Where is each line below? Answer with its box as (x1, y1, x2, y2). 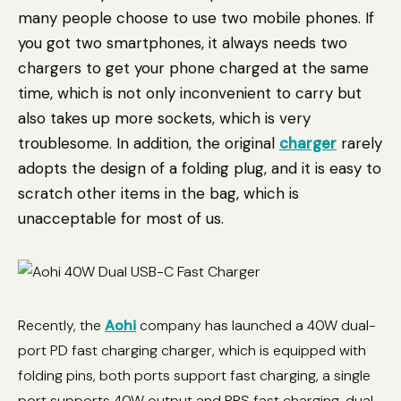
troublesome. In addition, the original (18, 133, 279, 153)
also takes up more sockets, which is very (18, 108, 311, 128)
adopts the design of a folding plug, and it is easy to (18, 158, 381, 178)
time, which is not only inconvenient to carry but (18, 83, 362, 103)
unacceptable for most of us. (18, 209, 224, 228)
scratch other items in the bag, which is (18, 183, 299, 203)
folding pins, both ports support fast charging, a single (18, 366, 371, 385)
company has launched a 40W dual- (136, 316, 376, 335)
